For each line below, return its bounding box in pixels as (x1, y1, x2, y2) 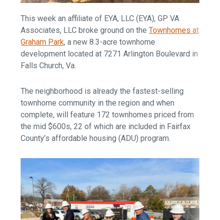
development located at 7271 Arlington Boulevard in (21, 49, 198, 59)
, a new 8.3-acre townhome (64, 37, 156, 47)
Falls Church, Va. (21, 61, 77, 71)
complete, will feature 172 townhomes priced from (21, 110, 194, 120)
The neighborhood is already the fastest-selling (21, 86, 184, 96)
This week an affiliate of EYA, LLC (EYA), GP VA (21, 14, 180, 24)
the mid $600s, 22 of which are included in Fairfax (21, 122, 191, 132)
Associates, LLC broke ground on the (21, 26, 149, 35)
